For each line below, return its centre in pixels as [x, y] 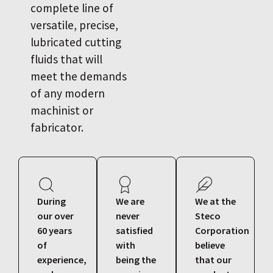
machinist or [62, 110]
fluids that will [66, 59]
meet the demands [79, 76]
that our [213, 260]
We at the [215, 201]
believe [210, 245]
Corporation [222, 231]
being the [136, 260]
